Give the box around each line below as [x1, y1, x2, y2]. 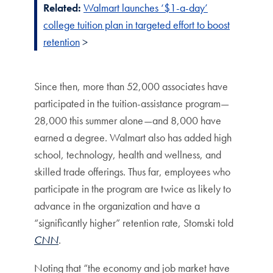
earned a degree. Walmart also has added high [34, 130, 232, 144]
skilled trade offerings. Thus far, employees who [34, 165, 230, 179]
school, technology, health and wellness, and [34, 147, 221, 161]
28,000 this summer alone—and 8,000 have [34, 113, 221, 127]
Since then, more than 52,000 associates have [34, 79, 228, 93]
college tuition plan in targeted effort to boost [43, 18, 230, 32]
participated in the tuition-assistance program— [34, 96, 229, 110]
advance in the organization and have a [34, 199, 200, 213]
